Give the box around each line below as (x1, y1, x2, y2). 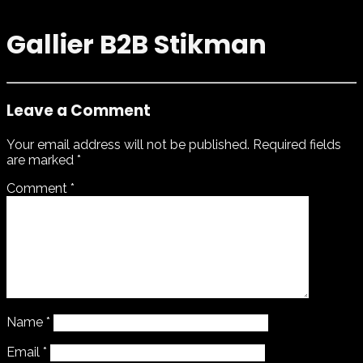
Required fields (253, 137, 341, 153)
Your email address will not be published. (6, 137, 250, 153)
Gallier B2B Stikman (6, 26, 267, 63)
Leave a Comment (6, 99, 151, 122)
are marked (6, 152, 77, 169)
